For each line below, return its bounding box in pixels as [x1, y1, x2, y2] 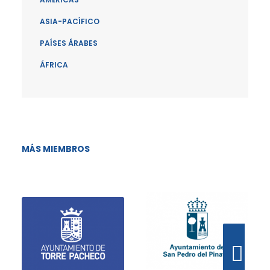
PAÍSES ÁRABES [40, 38, 98, 48]
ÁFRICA [40, 60, 68, 70]
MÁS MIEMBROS [22, 143, 90, 155]
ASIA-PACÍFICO [40, 16, 99, 27]
